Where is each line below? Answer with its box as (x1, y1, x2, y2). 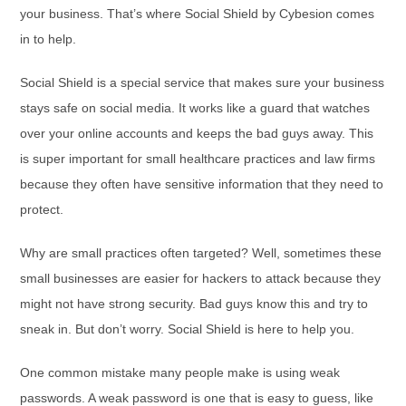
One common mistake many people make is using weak (20, 365, 341, 380)
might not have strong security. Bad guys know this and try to (20, 296, 369, 311)
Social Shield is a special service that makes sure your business (20, 75, 385, 90)
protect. (20, 202, 64, 217)
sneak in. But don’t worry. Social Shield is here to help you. (20, 322, 355, 336)
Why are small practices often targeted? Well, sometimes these (20, 246, 382, 260)
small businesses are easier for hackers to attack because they (20, 271, 382, 285)
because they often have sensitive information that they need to (20, 177, 384, 191)
